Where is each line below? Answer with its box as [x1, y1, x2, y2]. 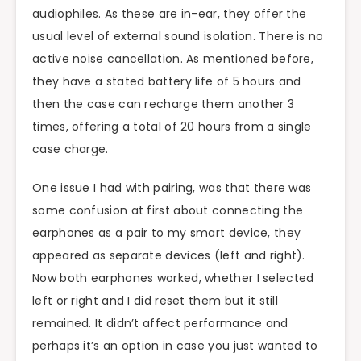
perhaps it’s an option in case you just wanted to [32, 338, 318, 355]
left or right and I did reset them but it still [32, 293, 279, 309]
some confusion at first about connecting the [32, 202, 304, 219]
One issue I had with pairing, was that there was [32, 180, 312, 197]
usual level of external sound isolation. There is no [32, 27, 324, 44]
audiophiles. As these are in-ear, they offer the [32, 5, 307, 22]
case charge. [32, 140, 109, 157]
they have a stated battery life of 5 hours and [32, 73, 301, 89]
